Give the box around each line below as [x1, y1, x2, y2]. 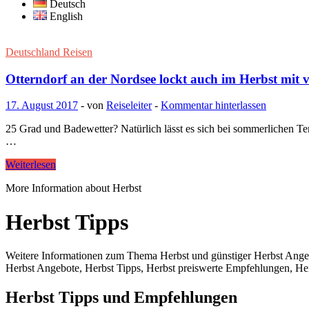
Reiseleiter [106, 99, 152, 112]
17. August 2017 [6, 99, 78, 112]
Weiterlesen [6, 159, 56, 171]
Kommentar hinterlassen [161, 99, 266, 112]
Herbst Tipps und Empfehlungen [6, 288, 237, 307]
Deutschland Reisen [6, 46, 92, 58]
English [47, 10, 83, 22]
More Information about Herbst [6, 182, 141, 195]
